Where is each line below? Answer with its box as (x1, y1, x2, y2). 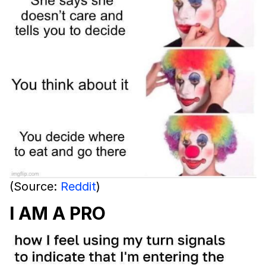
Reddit (61, 179, 96, 194)
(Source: (9, 179, 61, 194)
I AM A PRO (9, 202, 106, 224)
